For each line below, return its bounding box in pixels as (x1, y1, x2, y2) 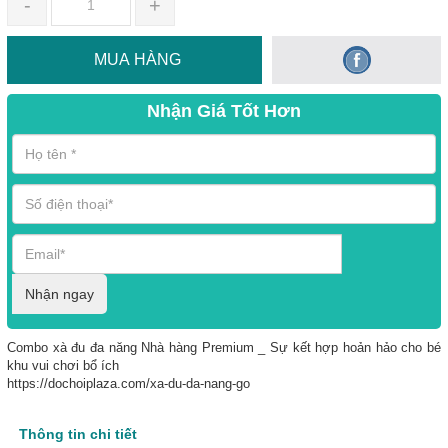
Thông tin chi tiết (19, 425, 137, 442)
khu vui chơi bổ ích (7, 357, 119, 373)
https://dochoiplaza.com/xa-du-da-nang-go (7, 375, 250, 391)
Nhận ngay (25, 285, 94, 302)
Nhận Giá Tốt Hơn (147, 100, 301, 121)
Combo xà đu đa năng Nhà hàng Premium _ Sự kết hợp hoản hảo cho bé (7, 339, 441, 355)
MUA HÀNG (93, 50, 181, 68)
